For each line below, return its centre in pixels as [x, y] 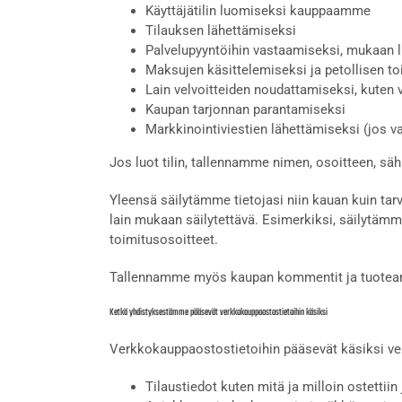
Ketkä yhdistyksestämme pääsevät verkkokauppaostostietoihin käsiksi [218, 312]
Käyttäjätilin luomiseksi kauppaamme [258, 10]
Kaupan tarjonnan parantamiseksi [245, 109]
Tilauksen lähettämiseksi [221, 30]
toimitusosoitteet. [164, 239]
